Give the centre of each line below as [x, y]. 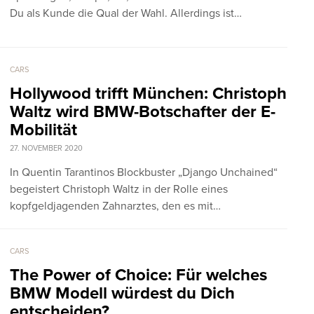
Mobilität [43, 130]
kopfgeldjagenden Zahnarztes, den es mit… [115, 206]
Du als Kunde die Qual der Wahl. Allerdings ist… [126, 13]
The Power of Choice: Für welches [138, 275]
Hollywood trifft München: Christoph [148, 93]
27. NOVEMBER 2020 [46, 148]
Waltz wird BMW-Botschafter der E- [143, 111]
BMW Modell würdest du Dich [122, 293]
